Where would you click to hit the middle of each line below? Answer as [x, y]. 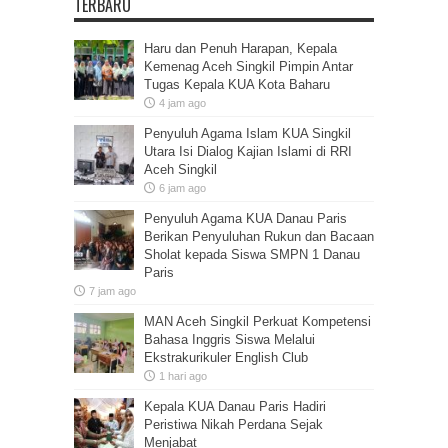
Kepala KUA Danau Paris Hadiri [235, 406]
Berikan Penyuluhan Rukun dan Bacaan [259, 236]
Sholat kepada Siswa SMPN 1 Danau [252, 254]
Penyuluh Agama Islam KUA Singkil [247, 133]
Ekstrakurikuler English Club [226, 357]
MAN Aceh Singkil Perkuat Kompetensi [257, 321]
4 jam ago [182, 102]
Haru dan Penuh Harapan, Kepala [240, 48]
